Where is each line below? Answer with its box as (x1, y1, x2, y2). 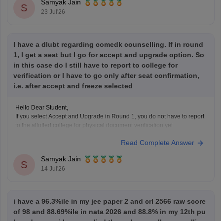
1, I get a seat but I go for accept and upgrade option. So (13, 51, 204, 59)
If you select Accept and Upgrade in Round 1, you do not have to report (15, 113, 204, 120)
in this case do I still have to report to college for (13, 61, 178, 70)
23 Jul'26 (40, 8, 65, 16)
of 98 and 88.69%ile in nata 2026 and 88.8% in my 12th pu (13, 208, 206, 216)
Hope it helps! (15, 140, 52, 147)
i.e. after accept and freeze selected (13, 82, 133, 90)
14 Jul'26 (40, 165, 65, 173)
